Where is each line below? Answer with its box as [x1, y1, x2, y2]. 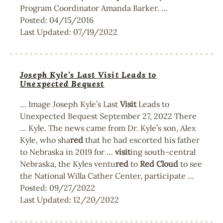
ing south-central [130, 147, 196, 157]
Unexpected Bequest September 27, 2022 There [20, 111, 197, 121]
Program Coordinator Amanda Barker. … [20, 3, 168, 13]
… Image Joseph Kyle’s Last [20, 99, 120, 109]
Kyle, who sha [20, 135, 70, 145]
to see [178, 159, 202, 169]
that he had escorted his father [83, 135, 200, 145]
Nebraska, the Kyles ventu [20, 159, 115, 169]
